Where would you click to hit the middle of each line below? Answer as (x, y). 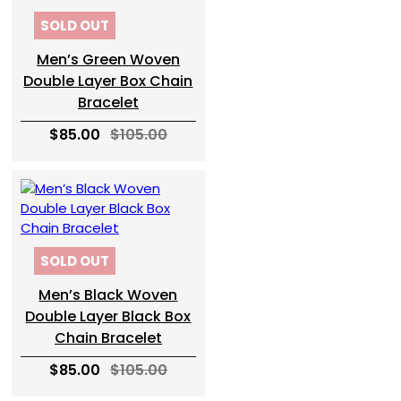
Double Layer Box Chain (108, 81)
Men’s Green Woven (108, 60)
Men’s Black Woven (108, 295)
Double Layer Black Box (108, 316)
